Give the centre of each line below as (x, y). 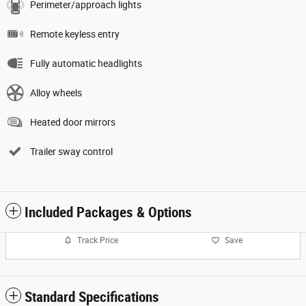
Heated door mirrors (73, 122)
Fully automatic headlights (86, 64)
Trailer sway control (71, 152)
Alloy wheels (56, 93)
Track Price (98, 240)
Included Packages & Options (108, 212)
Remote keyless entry (75, 34)
